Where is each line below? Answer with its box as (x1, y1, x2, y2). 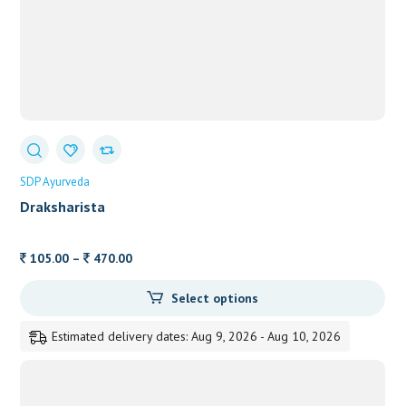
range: (131, 270, 169, 287)
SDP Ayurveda (20, 174, 91, 190)
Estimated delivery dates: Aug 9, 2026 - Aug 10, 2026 (52, 327, 342, 344)
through (131, 314, 179, 331)
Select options (170, 289, 258, 306)
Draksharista (20, 198, 106, 217)
